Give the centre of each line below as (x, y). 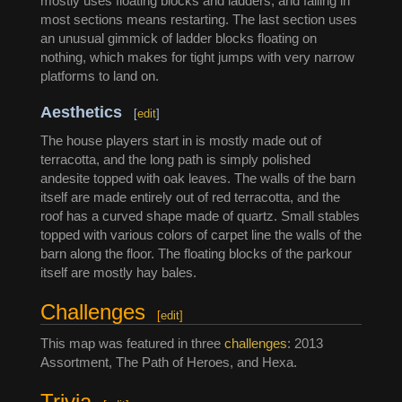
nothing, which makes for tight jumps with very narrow (197, 57)
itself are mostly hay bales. (118, 272)
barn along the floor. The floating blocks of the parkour (196, 253)
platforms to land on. (100, 76)
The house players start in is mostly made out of (181, 140)
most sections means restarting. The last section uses (199, 20)
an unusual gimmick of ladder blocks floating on (179, 39)
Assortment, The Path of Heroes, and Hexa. (169, 363)
